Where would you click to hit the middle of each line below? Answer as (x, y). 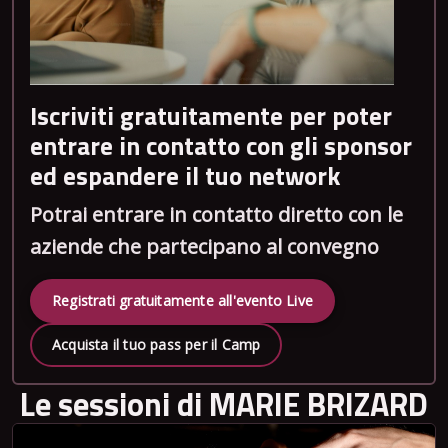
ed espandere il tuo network (185, 175)
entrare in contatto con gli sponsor (221, 145)
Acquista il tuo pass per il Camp (156, 344)
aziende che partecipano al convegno (204, 246)
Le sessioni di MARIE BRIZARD (224, 404)
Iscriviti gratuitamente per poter (211, 115)
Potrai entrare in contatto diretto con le (216, 214)
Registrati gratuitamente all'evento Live (182, 300)
